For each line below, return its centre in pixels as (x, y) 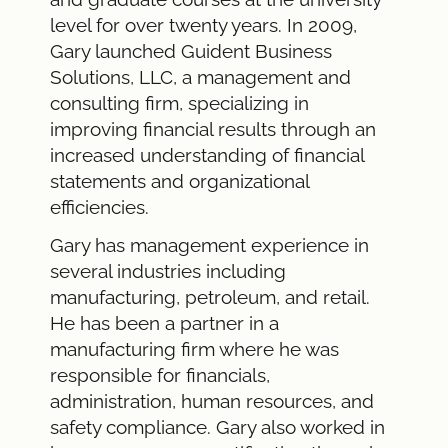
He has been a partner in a (164, 322)
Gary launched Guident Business (191, 50)
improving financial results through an (213, 128)
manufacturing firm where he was (194, 348)
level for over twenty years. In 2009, (203, 24)
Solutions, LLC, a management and (200, 76)
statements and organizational (179, 180)
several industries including (168, 270)
